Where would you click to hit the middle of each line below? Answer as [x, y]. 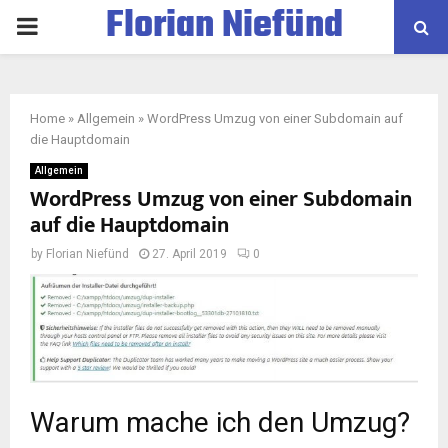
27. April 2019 [189, 254]
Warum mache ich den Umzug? [220, 423]
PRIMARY [66, 26]
